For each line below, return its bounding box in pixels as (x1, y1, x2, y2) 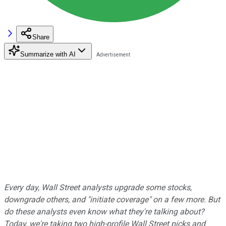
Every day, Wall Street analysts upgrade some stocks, (4, 182, 192, 192)
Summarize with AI (20, 50, 76, 58)
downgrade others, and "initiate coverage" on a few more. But (4, 194, 220, 204)
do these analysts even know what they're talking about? (4, 206, 204, 216)
